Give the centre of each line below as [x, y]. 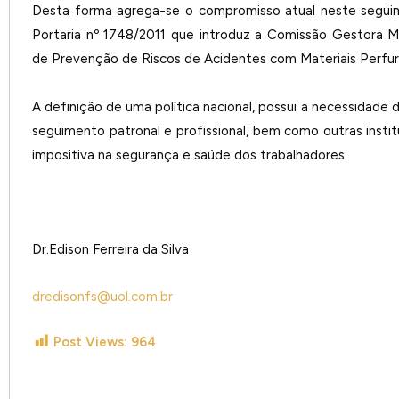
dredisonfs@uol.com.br [102, 297]
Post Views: [90, 342]
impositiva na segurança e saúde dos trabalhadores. [190, 155]
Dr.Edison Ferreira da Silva [110, 249]
